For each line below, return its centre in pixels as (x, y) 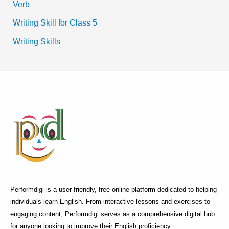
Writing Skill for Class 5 (55, 23)
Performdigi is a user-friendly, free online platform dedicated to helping (113, 190)
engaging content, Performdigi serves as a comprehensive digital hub (112, 214)
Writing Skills (37, 41)
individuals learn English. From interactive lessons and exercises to (110, 202)
